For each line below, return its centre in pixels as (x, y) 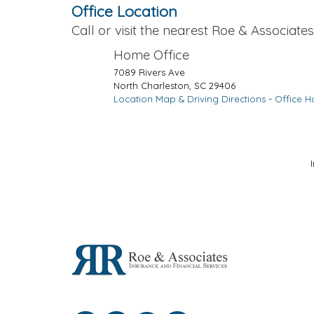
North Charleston (151, 86)
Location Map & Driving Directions (190, 99)
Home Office (151, 55)
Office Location (124, 11)
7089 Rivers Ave (149, 72)
